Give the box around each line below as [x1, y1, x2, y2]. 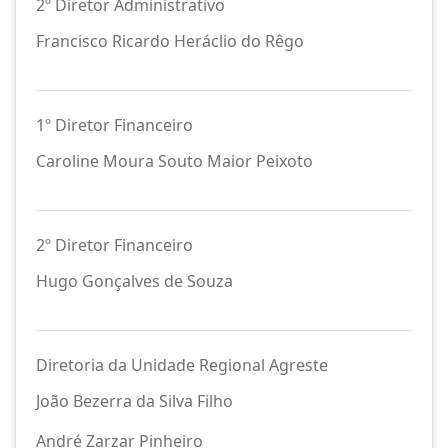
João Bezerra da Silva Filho [36, 390, 233, 412]
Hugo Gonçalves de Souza [36, 270, 233, 292]
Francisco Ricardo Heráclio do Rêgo [36, 30, 304, 52]
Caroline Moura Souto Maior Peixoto [36, 150, 313, 172]
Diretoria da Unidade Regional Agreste [36, 354, 328, 376]
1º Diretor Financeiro [36, 114, 193, 136]
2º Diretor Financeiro [36, 234, 193, 256]
